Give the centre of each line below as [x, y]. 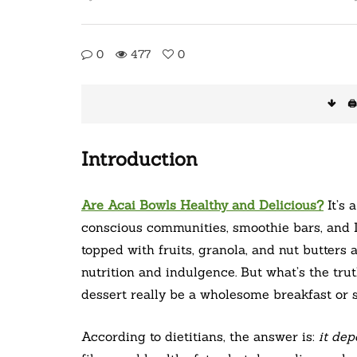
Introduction [139, 159]
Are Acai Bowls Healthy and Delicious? [202, 205]
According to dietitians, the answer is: [200, 337]
